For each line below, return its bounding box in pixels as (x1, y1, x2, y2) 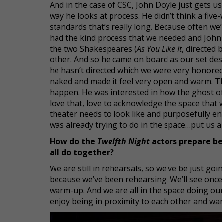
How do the (50, 136, 97, 147)
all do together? (50, 147, 114, 158)
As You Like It (137, 43, 182, 54)
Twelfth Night (97, 136, 150, 147)
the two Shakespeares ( (50, 43, 137, 54)
